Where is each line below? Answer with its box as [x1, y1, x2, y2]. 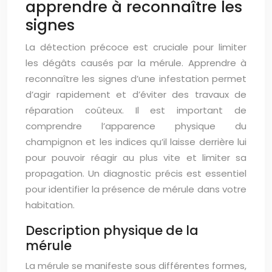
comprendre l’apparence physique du [25, 120, 246, 133]
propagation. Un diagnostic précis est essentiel [25, 167, 246, 180]
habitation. [25, 199, 75, 212]
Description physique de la [25, 222, 199, 240]
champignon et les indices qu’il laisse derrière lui [25, 135, 246, 149]
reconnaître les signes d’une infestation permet [25, 72, 246, 86]
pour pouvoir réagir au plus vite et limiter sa [25, 151, 246, 165]
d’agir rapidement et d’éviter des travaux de [25, 88, 246, 101]
